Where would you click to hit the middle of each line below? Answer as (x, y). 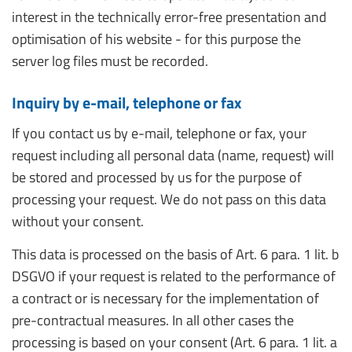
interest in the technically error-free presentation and (169, 17)
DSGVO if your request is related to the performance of (174, 276)
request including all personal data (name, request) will (173, 155)
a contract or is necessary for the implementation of (165, 298)
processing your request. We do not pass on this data (169, 199)
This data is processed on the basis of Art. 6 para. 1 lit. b (175, 254)
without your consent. (78, 221)
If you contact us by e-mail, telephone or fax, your (159, 133)
